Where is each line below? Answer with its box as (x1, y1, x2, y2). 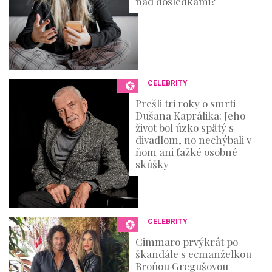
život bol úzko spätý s (135, 121, 234, 135)
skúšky (135, 157, 169, 171)
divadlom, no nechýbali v (135, 133, 252, 147)
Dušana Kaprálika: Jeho (135, 109, 246, 123)
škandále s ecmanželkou (135, 247, 252, 261)
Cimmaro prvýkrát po (135, 235, 239, 249)
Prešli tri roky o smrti (135, 97, 236, 110)
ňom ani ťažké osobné (135, 145, 238, 159)
